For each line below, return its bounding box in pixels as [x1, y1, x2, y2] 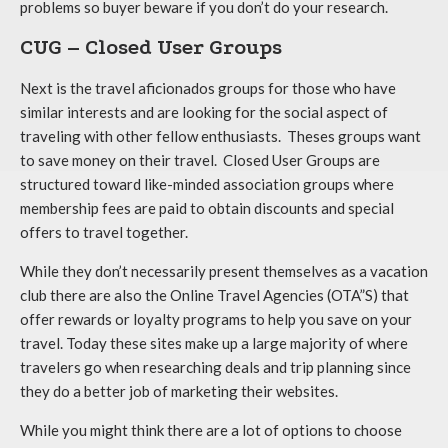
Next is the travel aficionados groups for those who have [20, 78, 396, 97]
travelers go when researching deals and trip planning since [20, 357, 411, 376]
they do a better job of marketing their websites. [20, 381, 338, 400]
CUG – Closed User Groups [20, 35, 282, 59]
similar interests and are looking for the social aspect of [20, 102, 388, 121]
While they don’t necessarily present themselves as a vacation [20, 261, 428, 280]
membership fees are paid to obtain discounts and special [20, 198, 394, 217]
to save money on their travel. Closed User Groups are [20, 150, 380, 169]
